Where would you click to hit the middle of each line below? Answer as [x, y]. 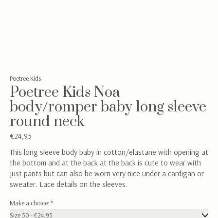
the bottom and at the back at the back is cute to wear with [105, 163]
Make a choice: [30, 203]
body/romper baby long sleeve [108, 107]
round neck [47, 122]
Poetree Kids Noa [65, 92]
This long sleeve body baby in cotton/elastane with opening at [109, 152]
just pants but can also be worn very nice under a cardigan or [107, 173]
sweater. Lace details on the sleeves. [69, 184]
